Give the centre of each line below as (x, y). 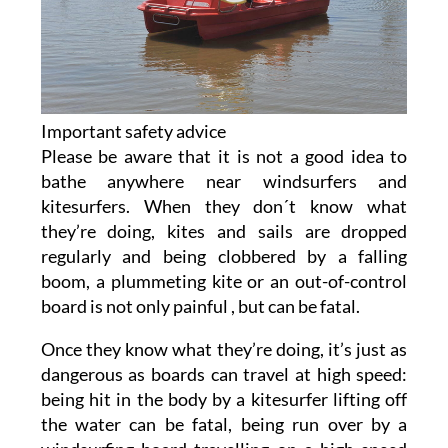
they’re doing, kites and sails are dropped (224, 231)
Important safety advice (133, 131)
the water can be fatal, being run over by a (224, 424)
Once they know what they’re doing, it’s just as (224, 349)
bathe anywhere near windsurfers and (224, 181)
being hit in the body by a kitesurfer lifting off (224, 399)
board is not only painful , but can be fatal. (200, 306)
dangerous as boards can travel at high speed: (224, 374)
